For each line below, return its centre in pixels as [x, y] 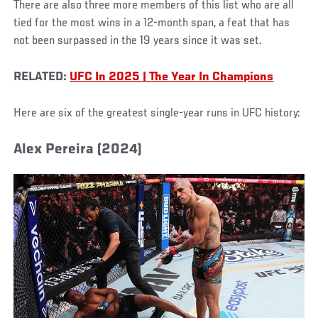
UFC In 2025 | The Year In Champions [172, 77]
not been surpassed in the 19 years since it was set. [138, 41]
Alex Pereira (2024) [78, 150]
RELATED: [42, 77]
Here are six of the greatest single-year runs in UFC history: [157, 113]
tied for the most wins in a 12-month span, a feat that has [152, 23]
